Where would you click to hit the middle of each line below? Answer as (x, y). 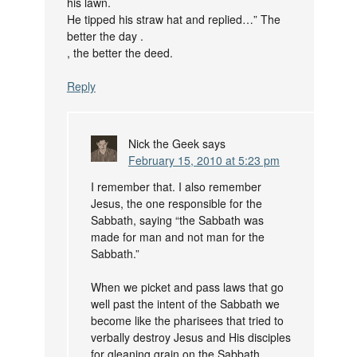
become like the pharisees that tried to (187, 321)
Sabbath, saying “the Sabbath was (177, 220)
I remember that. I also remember (176, 187)
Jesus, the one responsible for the (176, 204)
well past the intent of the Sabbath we (185, 304)
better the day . (105, 36)
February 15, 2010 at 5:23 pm (204, 161)
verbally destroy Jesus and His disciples (190, 337)
